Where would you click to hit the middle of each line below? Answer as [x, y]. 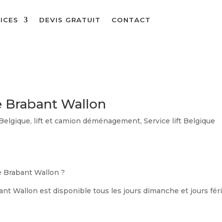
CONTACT [131, 20]
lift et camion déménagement [87, 121]
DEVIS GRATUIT [70, 20]
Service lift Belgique [180, 121]
